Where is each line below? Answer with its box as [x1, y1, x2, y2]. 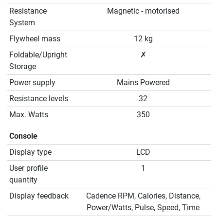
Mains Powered [116, 78, 170, 88]
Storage [9, 62, 36, 72]
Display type [9, 147, 52, 157]
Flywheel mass [9, 34, 60, 44]
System [9, 18, 35, 28]
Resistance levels [9, 94, 68, 104]
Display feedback [9, 191, 69, 201]
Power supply [9, 78, 55, 88]
